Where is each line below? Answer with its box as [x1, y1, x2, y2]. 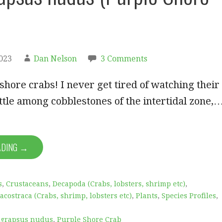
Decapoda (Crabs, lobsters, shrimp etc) [53, 179, 185, 188]
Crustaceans [6, 179, 49, 188]
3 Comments [101, 54, 147, 63]
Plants [136, 191, 158, 200]
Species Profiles [162, 191, 216, 200]
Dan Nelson [34, 54, 77, 63]
